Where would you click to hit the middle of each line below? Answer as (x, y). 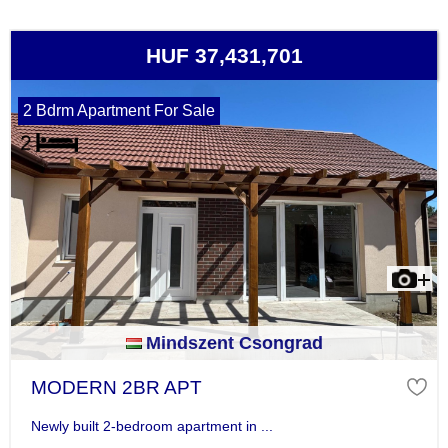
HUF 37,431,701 (224, 56)
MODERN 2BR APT (116, 388)
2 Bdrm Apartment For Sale (118, 111)
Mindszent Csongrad (234, 343)
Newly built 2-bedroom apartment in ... (151, 425)
